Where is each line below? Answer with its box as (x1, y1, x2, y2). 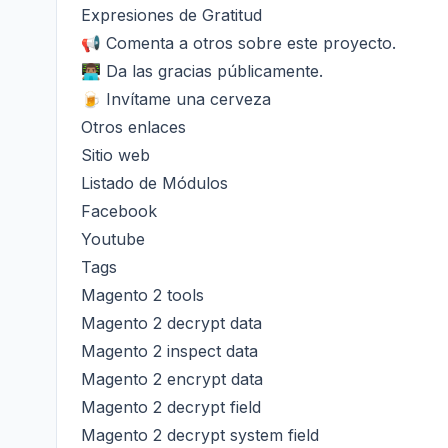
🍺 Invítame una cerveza (81, 89, 271, 109)
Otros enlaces (81, 117, 186, 137)
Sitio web (81, 145, 150, 165)
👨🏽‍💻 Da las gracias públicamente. (81, 61, 323, 81)
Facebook (81, 201, 157, 221)
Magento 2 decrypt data (81, 313, 262, 333)
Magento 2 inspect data (81, 341, 258, 361)
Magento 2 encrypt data (81, 369, 263, 389)
